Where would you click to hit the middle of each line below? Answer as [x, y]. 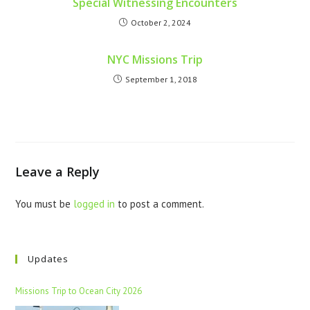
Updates [48, 258]
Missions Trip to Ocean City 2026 [79, 291]
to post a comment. [160, 203]
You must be [45, 203]
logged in [94, 203]
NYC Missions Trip [155, 59]
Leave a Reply [58, 171]
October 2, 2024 [161, 22]
